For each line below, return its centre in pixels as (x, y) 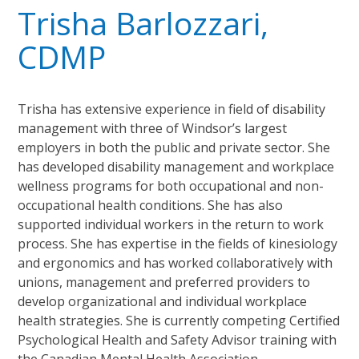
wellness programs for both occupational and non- (171, 186)
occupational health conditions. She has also (151, 205)
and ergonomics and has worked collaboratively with (175, 262)
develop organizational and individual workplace (163, 301)
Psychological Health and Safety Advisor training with (177, 339)
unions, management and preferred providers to (164, 282)
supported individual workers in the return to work (171, 224)
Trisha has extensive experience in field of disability (172, 109)
